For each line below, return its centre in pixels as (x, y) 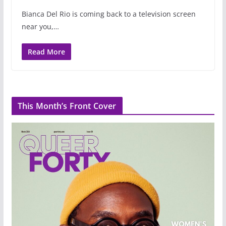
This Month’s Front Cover (67, 106)
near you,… (40, 26)
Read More (46, 51)
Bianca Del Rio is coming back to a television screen (108, 14)
